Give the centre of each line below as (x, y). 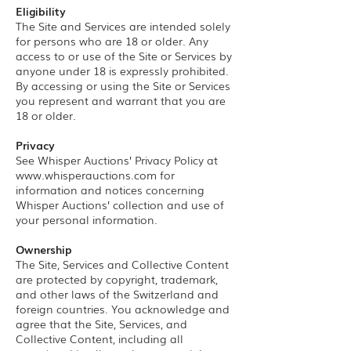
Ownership (44, 249)
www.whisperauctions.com (86, 175)
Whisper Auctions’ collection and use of (120, 204)
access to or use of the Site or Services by (124, 56)
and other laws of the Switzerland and (117, 294)
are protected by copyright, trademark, (117, 279)
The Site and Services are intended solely (123, 26)
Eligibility (41, 11)
